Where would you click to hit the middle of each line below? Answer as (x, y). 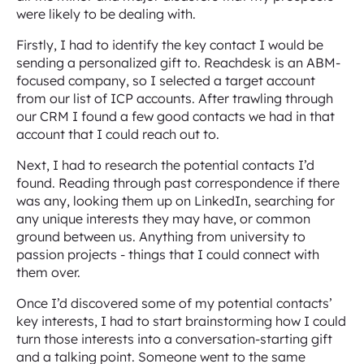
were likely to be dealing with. (106, 14)
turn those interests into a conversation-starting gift (174, 339)
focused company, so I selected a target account (166, 80)
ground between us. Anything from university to (161, 236)
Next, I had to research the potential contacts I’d (165, 165)
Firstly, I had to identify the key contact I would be (170, 45)
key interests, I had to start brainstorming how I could (181, 321)
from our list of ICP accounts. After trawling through (175, 98)
